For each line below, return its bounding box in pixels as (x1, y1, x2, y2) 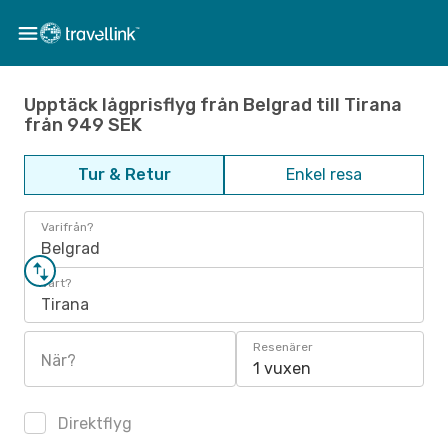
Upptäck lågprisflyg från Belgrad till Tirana (24, 93, 402, 116)
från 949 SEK (24, 113, 142, 136)
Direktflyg (54, 414, 132, 433)
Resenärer (253, 340, 313, 354)
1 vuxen (253, 359, 311, 378)
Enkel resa (286, 165, 362, 184)
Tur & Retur (77, 165, 171, 184)
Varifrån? (41, 220, 93, 234)
